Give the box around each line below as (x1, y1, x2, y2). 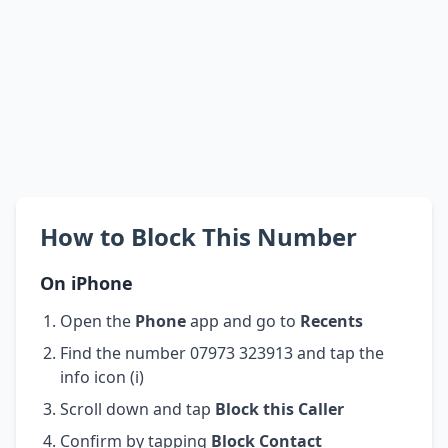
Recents (300, 309, 363, 332)
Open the (60, 309, 135, 332)
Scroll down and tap (60, 397, 215, 420)
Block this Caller (215, 397, 344, 420)
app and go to (186, 309, 300, 332)
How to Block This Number (40, 219, 357, 253)
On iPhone (40, 270, 133, 295)
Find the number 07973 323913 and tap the (60, 341, 384, 364)
